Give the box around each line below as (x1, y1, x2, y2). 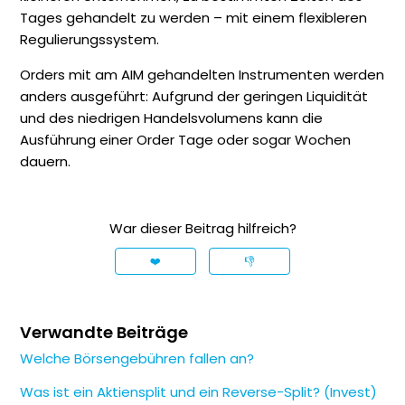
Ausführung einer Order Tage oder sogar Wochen (20, 130, 352, 150)
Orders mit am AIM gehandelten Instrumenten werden (20, 65, 385, 85)
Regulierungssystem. (20, 30, 160, 50)
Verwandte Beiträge (20, 321, 189, 344)
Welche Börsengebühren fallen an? (20, 349, 255, 369)
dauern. (20, 152, 71, 172)
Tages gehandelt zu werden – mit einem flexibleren (20, 8, 368, 28)
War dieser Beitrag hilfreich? (108, 219, 297, 239)
